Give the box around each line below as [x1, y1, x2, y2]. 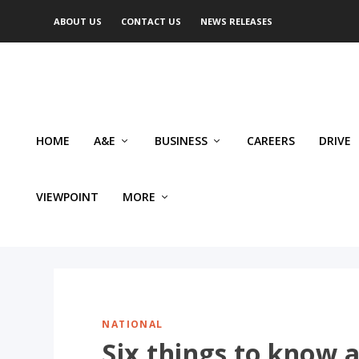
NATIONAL [102, 317, 163, 331]
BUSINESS [155, 133, 208, 148]
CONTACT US [121, 15, 182, 27]
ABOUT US [54, 15, 103, 27]
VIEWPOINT [36, 189, 99, 204]
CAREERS [247, 133, 295, 148]
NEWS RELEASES [200, 15, 273, 27]
